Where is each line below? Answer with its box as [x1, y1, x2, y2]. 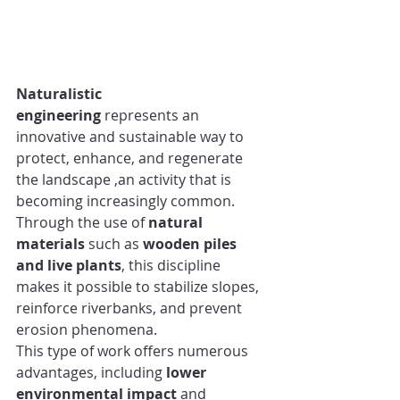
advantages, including [16, 362, 166, 383]
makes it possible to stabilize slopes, [16, 277, 262, 297]
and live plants [16, 255, 121, 276]
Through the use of [16, 212, 148, 233]
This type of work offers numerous [16, 341, 252, 362]
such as [85, 234, 143, 254]
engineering [16, 105, 101, 126]
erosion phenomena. [16, 320, 157, 340]
